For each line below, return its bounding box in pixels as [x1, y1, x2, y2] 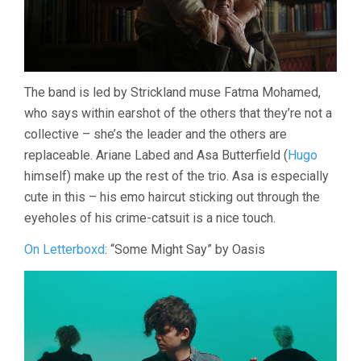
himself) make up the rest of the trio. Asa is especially [24, 168, 329, 184]
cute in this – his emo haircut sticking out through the [24, 189, 320, 205]
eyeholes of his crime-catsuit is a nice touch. [24, 210, 276, 226]
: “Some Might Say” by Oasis [105, 242, 265, 257]
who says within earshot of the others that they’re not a [24, 106, 332, 121]
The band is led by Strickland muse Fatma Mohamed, [24, 85, 321, 100]
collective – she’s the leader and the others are [24, 127, 287, 142]
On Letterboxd [24, 242, 105, 257]
